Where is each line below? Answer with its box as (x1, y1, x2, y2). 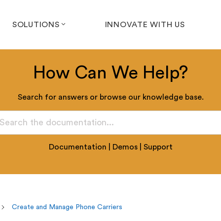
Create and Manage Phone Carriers (11, 204, 122, 211)
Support (143, 143, 173, 151)
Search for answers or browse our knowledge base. (17, 93, 204, 101)
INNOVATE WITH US (105, 21, 185, 29)
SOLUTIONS (12, 21, 60, 29)
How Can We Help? (33, 64, 188, 82)
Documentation (48, 143, 107, 151)
